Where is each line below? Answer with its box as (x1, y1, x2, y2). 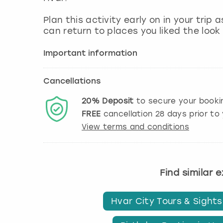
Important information (43, 49, 137, 58)
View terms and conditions (82, 122, 189, 131)
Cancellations (43, 77, 101, 86)
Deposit (102, 96, 134, 106)
